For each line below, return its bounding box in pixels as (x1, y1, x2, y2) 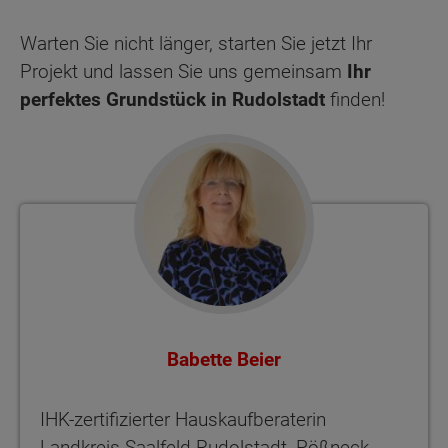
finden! (325, 88, 385, 112)
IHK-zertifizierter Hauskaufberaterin (40, 408, 326, 432)
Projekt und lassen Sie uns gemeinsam (20, 60, 347, 84)
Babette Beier (167, 348, 281, 372)
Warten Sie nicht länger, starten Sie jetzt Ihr (20, 32, 372, 56)
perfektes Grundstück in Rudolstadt (20, 88, 325, 112)
